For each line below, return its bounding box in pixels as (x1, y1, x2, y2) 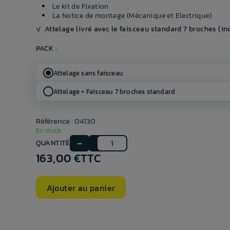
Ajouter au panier (46, 181, 116, 194)
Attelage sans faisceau (53, 68, 123, 78)
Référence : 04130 (35, 115, 95, 127)
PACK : (35, 43, 57, 54)
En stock (35, 126, 62, 136)
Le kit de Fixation (52, 1, 109, 12)
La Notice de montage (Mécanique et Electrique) (52, 10, 212, 22)
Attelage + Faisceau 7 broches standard (53, 86, 176, 97)
